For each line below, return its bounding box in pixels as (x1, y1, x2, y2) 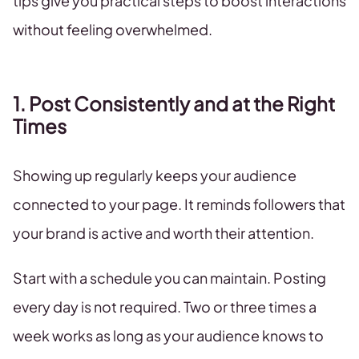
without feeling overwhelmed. (13, 20, 212, 39)
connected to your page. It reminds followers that (13, 195, 345, 214)
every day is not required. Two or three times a (13, 297, 317, 317)
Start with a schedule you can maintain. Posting (13, 268, 326, 288)
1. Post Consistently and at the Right (13, 91, 335, 116)
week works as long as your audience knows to (13, 326, 324, 345)
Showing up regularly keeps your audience (13, 166, 296, 185)
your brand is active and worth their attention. (13, 224, 314, 243)
